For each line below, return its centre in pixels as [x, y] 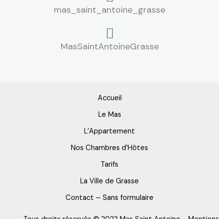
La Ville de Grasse [109, 181]
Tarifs [109, 165]
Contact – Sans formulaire [109, 198]
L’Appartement [109, 131]
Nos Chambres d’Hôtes [109, 148]
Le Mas [109, 115]
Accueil [109, 98]
